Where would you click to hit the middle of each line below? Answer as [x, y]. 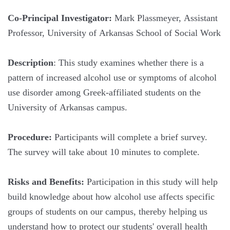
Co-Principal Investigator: [60, 18]
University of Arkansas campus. [68, 107]
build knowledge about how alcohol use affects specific [111, 197]
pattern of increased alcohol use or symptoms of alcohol [112, 78]
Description [31, 63]
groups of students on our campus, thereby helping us [108, 212]
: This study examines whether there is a [129, 63]
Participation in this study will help [151, 182]
